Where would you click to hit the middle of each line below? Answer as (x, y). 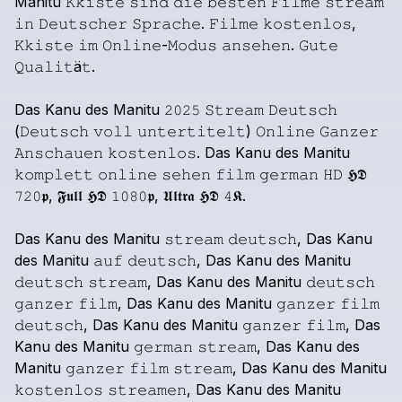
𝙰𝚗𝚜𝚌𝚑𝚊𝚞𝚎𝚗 (59, 153)
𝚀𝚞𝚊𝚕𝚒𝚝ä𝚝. (55, 66)
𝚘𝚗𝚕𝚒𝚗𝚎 (127, 174)
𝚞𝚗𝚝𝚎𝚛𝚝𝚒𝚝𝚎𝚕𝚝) (194, 131)
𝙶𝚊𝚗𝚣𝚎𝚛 (349, 131)
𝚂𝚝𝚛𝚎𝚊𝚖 (234, 109)
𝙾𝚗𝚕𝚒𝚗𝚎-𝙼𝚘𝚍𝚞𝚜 (160, 45)
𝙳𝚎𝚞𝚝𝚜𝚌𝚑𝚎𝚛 (83, 23)
